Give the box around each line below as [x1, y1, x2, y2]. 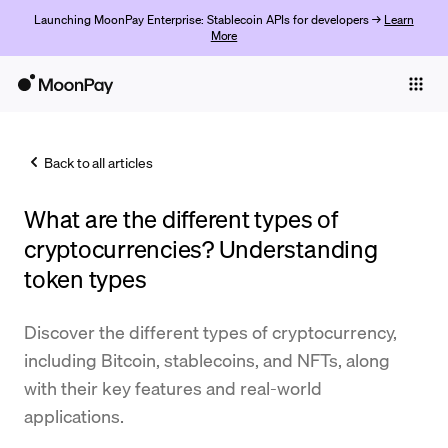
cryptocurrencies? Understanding [24, 233, 378, 264]
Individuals [12, 115, 78, 133]
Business [125, 115, 182, 133]
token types [24, 263, 147, 294]
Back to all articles [44, 153, 153, 171]
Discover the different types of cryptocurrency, [24, 320, 397, 343]
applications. [24, 404, 124, 427]
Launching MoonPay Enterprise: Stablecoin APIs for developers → [34, 12, 385, 27]
